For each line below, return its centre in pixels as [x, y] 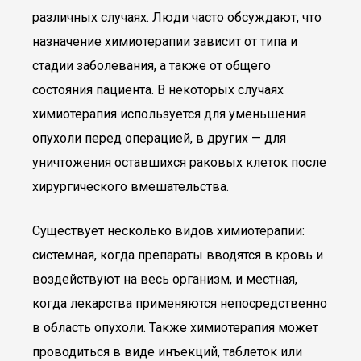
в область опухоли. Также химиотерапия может [175, 328]
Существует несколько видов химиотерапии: [168, 231]
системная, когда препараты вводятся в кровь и [178, 255]
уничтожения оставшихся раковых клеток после [179, 162]
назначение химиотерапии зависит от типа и [165, 41]
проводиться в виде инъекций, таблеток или [167, 352]
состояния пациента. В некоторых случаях [158, 90]
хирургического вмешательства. [131, 187]
